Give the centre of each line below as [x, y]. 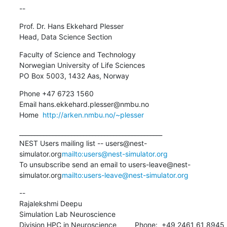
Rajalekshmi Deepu [50, 203]
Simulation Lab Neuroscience [67, 214]
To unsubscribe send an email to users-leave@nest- [105, 164]
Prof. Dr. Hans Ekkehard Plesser [71, 26]
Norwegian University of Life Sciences [82, 65]
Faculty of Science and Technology [77, 54]
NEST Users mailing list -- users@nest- [83, 143]
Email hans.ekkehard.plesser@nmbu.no [84, 104]
